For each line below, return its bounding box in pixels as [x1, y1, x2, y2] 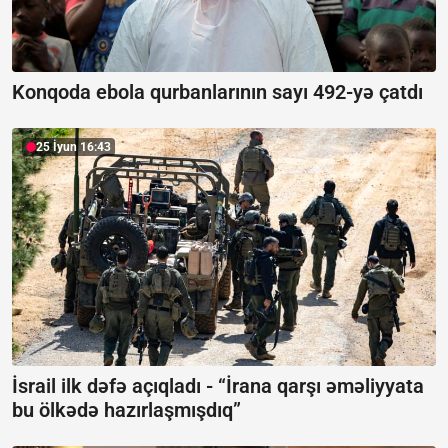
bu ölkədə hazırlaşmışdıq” [12, 398, 241, 423]
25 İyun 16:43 [36, 139, 111, 154]
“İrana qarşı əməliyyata [218, 374, 424, 399]
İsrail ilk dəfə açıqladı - [12, 374, 218, 399]
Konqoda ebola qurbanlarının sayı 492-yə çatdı [12, 79, 423, 104]
